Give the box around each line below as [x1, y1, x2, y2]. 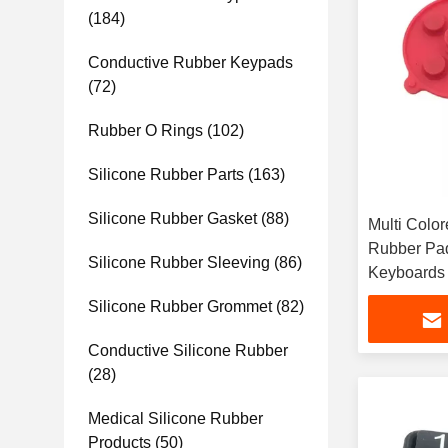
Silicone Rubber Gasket [88, 210, 257, 227]
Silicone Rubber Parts [88, 166, 244, 183]
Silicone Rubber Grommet [88, 298, 272, 315]
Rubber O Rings [88, 122, 203, 139]
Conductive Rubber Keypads [88, 54, 293, 71]
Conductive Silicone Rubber [88, 342, 288, 359]
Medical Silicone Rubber [88, 410, 263, 427]
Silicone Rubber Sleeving [88, 254, 270, 271]
